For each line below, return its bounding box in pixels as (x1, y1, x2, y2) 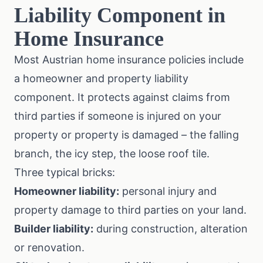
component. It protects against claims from (14, 91, 230, 103)
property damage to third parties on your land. (14, 204, 247, 216)
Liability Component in (14, 4, 225, 27)
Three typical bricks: (14, 166, 115, 178)
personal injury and (119, 185, 217, 197)
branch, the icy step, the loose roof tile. (14, 147, 210, 160)
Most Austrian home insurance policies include (14, 53, 244, 66)
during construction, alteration (93, 222, 248, 235)
